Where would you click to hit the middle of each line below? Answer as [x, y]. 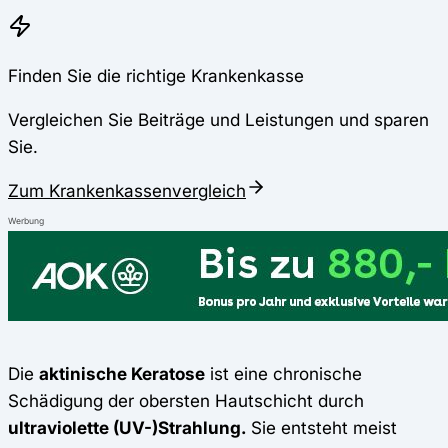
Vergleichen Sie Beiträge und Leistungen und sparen [218, 119]
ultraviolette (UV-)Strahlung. [127, 428]
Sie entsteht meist [321, 428]
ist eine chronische [283, 374]
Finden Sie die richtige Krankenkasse [156, 75]
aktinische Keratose [122, 374]
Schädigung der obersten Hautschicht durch [186, 401]
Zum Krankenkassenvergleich [127, 191]
